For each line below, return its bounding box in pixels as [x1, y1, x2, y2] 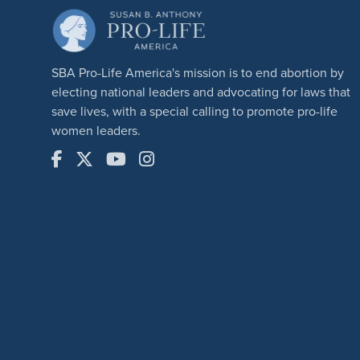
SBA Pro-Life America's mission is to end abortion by [51, 63, 344, 81]
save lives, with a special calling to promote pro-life [51, 101, 337, 120]
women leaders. [51, 121, 141, 139]
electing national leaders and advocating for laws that [51, 82, 350, 100]
